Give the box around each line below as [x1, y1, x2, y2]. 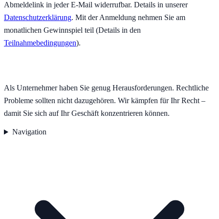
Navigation [12, 128, 46, 136]
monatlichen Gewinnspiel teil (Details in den [4, 26, 141, 35]
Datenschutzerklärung [4, 13, 71, 22]
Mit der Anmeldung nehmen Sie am [75, 13, 185, 22]
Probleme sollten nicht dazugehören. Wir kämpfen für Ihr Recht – [4, 96, 205, 105]
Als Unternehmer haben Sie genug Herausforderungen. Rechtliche [4, 84, 209, 92]
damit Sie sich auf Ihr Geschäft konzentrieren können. [4, 109, 170, 118]
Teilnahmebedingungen [4, 39, 76, 47]
